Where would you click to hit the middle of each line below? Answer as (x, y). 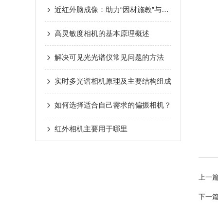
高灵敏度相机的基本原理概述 (102, 33)
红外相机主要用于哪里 (91, 129)
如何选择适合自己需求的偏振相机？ (113, 105)
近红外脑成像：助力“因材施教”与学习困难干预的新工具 (165, 9)
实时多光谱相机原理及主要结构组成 (113, 81)
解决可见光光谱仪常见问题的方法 (109, 57)
